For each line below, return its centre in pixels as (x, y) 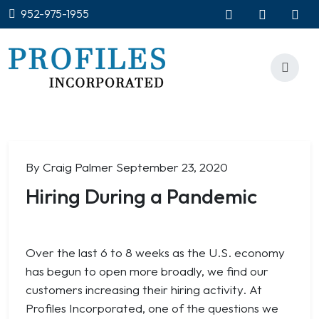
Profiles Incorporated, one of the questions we (152, 308)
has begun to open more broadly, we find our (147, 271)
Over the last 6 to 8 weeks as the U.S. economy (155, 252)
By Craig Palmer (69, 167)
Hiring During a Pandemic (141, 196)
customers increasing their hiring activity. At (144, 289)
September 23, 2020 (172, 167)
